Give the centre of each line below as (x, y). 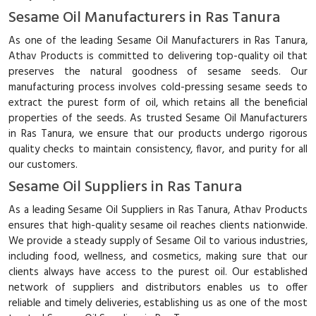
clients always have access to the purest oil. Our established (158, 272)
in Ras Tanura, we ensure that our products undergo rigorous (158, 134)
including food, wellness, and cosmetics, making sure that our (158, 256)
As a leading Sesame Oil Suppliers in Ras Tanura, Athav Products (158, 210)
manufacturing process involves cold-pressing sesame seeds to (158, 87)
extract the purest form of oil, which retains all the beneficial (158, 103)
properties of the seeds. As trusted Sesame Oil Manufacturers (158, 118)
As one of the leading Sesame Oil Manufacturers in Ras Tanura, (158, 41)
